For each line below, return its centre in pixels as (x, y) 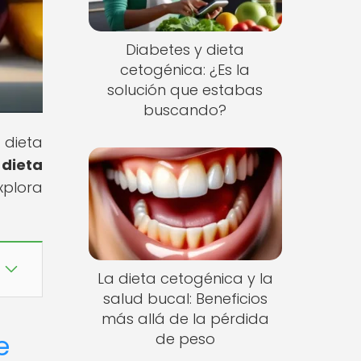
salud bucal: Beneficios (185, 298)
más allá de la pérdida (185, 318)
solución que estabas (185, 90)
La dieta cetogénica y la (185, 278)
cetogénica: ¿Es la (185, 70)
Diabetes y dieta (185, 50)
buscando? (185, 110)
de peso (185, 338)
